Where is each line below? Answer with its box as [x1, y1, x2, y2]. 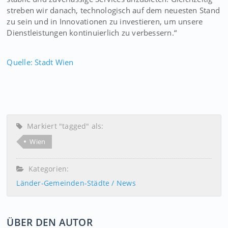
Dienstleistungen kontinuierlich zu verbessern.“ [7, 27, 177, 38]
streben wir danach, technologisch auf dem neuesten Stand [7, 5, 220, 15]
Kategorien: [24, 164, 69, 174]
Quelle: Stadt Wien [7, 57, 74, 67]
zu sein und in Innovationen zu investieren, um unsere [7, 16, 203, 26]
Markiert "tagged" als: [22, 121, 104, 131]
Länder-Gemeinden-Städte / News [16, 178, 136, 188]
